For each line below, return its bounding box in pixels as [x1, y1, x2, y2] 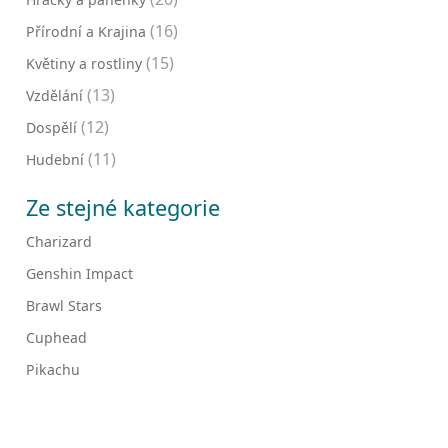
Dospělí [26, 118, 77, 138]
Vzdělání [26, 86, 83, 106]
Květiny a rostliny [26, 54, 142, 74]
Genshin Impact [26, 264, 133, 284]
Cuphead [26, 328, 87, 348]
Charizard [26, 232, 92, 252]
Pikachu [26, 360, 80, 380]
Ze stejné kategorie [26, 193, 220, 223]
